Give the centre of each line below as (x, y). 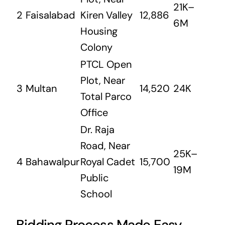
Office (94, 113)
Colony (96, 47)
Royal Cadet (107, 162)
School (96, 194)
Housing (99, 31)
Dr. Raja (97, 130)
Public (94, 178)
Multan (41, 89)
